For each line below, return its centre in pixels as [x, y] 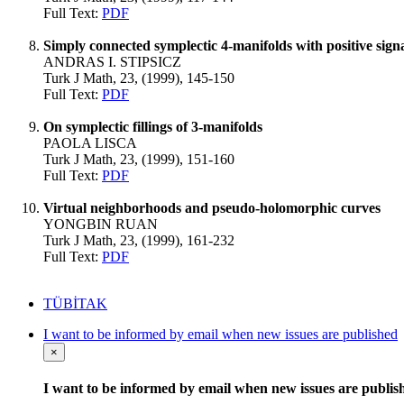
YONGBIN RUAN [101, 224]
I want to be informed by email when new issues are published [220, 334]
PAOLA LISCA [90, 143]
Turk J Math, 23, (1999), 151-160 [139, 159]
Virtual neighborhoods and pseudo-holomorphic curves [212, 208]
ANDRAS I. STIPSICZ [112, 62]
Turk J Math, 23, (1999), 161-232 [139, 240]
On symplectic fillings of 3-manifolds [153, 127]
